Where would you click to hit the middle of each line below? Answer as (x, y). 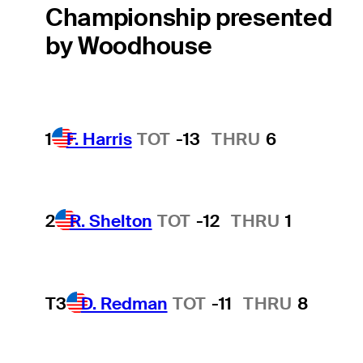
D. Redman (124, 303)
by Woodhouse (128, 46)
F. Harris (99, 139)
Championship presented (188, 18)
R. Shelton (111, 221)
